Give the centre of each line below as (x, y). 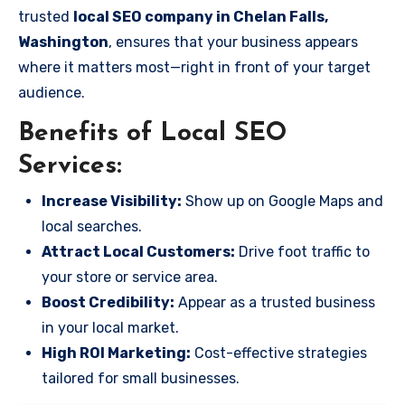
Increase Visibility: (112, 201)
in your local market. (110, 327)
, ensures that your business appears (233, 42)
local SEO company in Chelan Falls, (201, 17)
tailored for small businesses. (141, 378)
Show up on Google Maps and (283, 201)
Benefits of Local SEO (152, 134)
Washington (63, 42)
